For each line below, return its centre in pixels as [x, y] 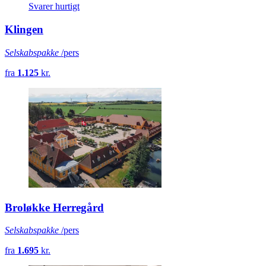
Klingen [24, 29]
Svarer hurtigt [54, 7]
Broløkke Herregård [54, 207]
